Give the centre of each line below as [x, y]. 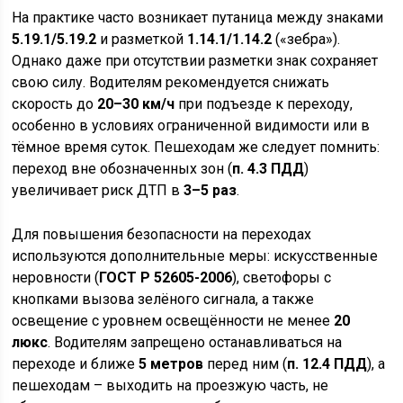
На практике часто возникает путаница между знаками [198, 18]
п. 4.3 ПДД [269, 169]
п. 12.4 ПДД [327, 364]
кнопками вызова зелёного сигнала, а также [163, 299]
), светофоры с [282, 278]
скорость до [55, 104]
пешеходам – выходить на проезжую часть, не [170, 385]
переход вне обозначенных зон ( [122, 169]
